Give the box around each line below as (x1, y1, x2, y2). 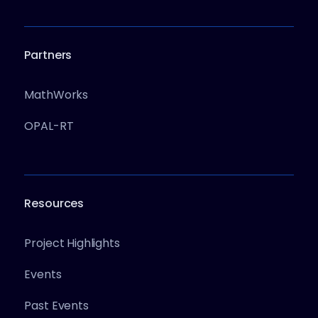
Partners (24, 47, 72, 64)
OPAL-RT (24, 118, 74, 135)
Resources (24, 195, 84, 212)
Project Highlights (24, 235, 120, 252)
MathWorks (24, 87, 89, 104)
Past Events (24, 297, 89, 314)
